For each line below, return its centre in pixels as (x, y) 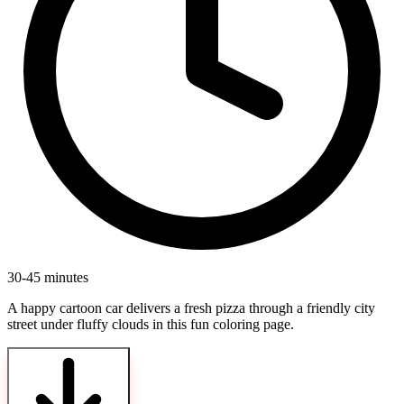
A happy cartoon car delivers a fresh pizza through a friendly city (191, 308)
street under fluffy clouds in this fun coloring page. (151, 325)
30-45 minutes (48, 278)
